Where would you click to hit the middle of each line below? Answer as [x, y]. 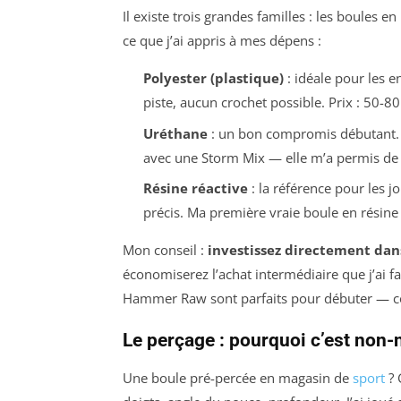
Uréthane [175, 133]
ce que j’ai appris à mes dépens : [222, 41]
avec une [172, 157]
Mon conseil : [165, 250]
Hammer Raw [165, 299]
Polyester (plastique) [213, 78]
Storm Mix [233, 157]
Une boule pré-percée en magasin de [238, 378]
